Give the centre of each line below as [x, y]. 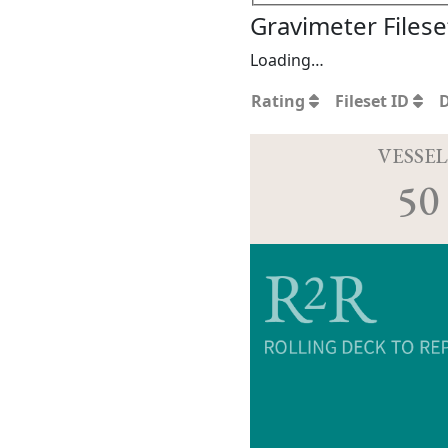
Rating [280, 101]
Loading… [287, 60]
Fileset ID [374, 101]
